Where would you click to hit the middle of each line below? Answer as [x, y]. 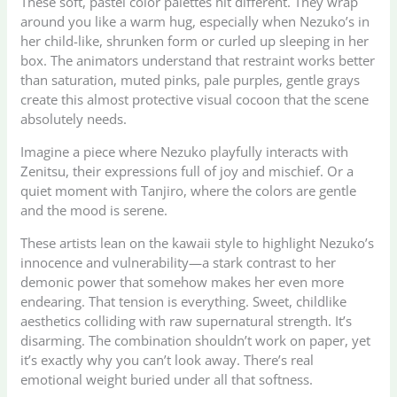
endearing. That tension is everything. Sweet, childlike [184, 301]
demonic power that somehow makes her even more [183, 281]
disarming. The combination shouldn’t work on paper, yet [196, 340]
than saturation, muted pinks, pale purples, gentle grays [191, 79]
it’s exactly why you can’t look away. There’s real [167, 359]
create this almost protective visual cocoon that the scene [195, 99]
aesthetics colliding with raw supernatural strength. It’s [187, 320]
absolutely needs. [74, 118]
